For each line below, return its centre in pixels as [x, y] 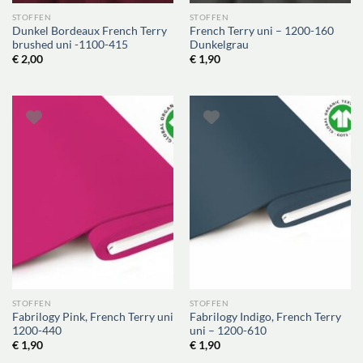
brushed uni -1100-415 [70, 44]
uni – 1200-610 [228, 330]
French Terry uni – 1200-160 [261, 30]
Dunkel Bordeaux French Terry [89, 30]
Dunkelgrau [219, 44]
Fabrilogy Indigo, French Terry [265, 316]
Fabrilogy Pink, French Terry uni [92, 316]
